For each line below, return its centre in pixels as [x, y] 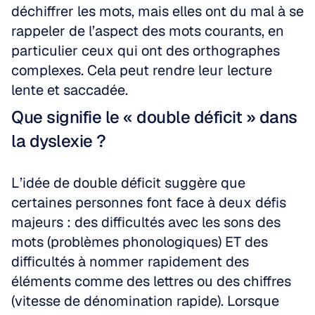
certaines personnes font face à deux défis [149, 202]
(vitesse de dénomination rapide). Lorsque [145, 301]
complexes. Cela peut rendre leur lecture [142, 70]
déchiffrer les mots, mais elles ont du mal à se [157, 11]
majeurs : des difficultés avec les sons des [146, 222]
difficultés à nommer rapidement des [130, 262]
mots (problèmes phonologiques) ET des [140, 242]
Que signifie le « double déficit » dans [154, 117]
